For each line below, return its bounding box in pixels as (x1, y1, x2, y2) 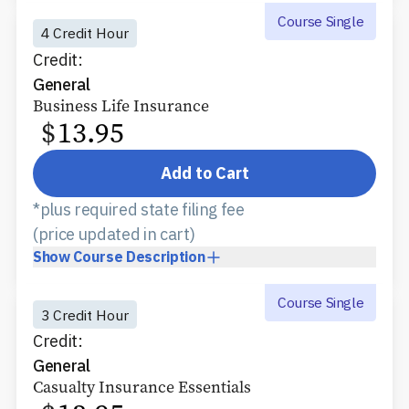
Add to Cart (160, 163, 249, 184)
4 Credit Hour (41, 24, 129, 43)
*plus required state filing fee (33, 199, 245, 221)
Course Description (73, 247, 205, 267)
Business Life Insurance (33, 94, 209, 117)
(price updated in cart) (33, 224, 195, 246)
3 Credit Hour (41, 305, 129, 324)
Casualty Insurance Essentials (33, 376, 251, 399)
